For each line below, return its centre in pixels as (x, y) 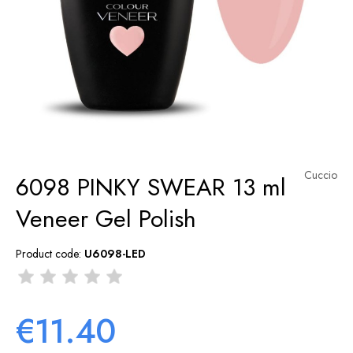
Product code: (48, 253)
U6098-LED (115, 253)
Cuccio (321, 175)
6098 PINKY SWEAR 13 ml (151, 187)
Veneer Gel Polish (106, 218)
